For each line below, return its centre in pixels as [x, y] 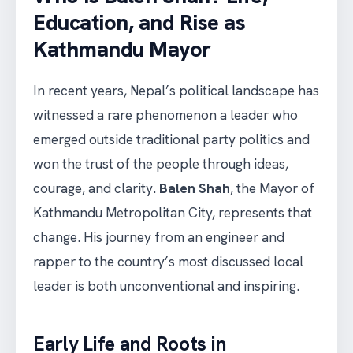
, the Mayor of [272, 189]
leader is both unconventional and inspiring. [166, 286]
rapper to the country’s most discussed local [168, 262]
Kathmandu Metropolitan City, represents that [173, 213]
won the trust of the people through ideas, [161, 164]
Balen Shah [195, 189]
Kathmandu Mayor [122, 50]
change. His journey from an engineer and [159, 238]
